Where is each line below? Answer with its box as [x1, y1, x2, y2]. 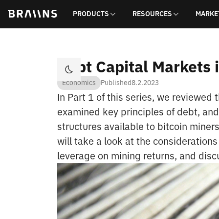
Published [101, 78, 131, 87]
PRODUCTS [73, 9, 109, 18]
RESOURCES [132, 9, 172, 18]
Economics [62, 78, 96, 87]
